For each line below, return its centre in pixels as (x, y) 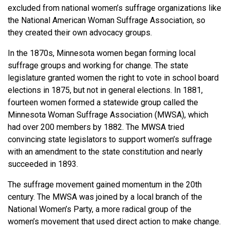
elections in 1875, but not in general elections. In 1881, (105, 90)
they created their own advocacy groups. (80, 33)
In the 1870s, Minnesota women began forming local (102, 53)
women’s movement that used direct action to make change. (114, 222)
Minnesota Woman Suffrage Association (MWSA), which (108, 115)
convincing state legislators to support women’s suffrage (110, 139)
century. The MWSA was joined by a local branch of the (105, 197)
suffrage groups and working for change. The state (98, 65)
